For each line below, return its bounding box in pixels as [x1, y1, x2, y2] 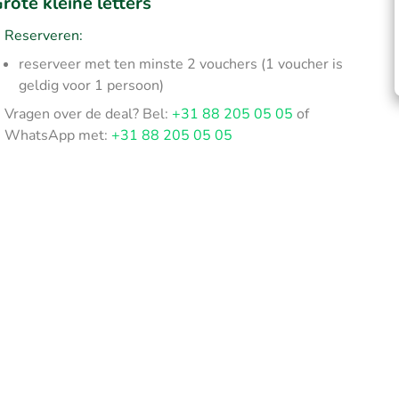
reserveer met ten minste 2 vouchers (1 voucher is [19, 54, 344, 74]
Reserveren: [4, 26, 84, 45]
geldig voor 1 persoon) [19, 76, 165, 95]
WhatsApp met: [4, 126, 112, 145]
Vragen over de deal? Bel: [4, 104, 173, 124]
